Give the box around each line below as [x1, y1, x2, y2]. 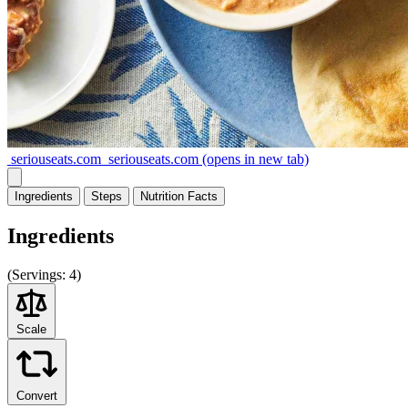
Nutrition [140, 189, 184, 203]
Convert [16, 388, 57, 403]
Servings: [12, 266, 66, 282]
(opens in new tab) [199, 150, 309, 167]
